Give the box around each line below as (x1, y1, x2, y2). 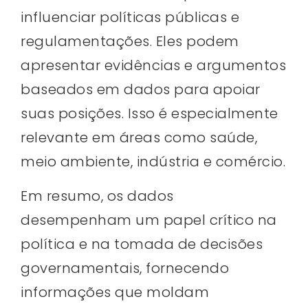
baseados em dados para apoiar (21, 80, 261, 100)
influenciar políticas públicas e (21, 8, 239, 27)
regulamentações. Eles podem (21, 32, 239, 52)
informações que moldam (21, 282, 209, 302)
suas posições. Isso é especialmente (21, 104, 278, 124)
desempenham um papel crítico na (21, 210, 277, 230)
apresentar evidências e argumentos (21, 56, 286, 76)
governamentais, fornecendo (21, 258, 229, 278)
